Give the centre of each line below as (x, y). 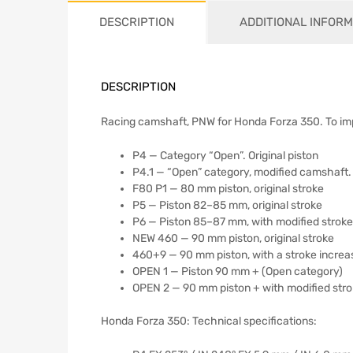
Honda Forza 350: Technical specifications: (209, 321)
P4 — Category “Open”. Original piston (225, 156)
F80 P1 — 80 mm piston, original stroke (228, 189)
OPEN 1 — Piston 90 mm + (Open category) (238, 272)
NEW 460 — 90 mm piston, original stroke (233, 239)
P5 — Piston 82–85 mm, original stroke (227, 206)
